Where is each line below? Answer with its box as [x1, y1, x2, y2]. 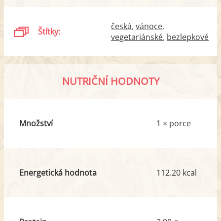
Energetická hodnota [19, 167, 97, 178]
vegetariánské [111, 31, 163, 42]
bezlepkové [167, 31, 209, 42]
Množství [19, 117, 53, 129]
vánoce [136, 20, 162, 32]
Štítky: [38, 26, 61, 37]
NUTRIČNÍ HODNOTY [62, 74, 159, 88]
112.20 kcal [156, 167, 197, 178]
